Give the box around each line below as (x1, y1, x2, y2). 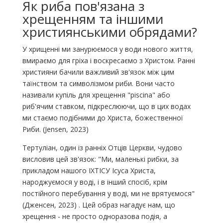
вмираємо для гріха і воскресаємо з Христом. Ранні (22, 55, 195, 65)
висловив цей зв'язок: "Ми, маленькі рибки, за (22, 154, 179, 164)
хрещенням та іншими (22, 9, 163, 28)
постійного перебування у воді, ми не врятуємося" (22, 188, 195, 198)
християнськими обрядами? (22, 22, 197, 41)
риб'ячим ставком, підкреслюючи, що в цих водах (22, 101, 191, 111)
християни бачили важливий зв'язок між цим (22, 67, 174, 77)
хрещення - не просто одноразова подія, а (22, 211, 167, 221)
